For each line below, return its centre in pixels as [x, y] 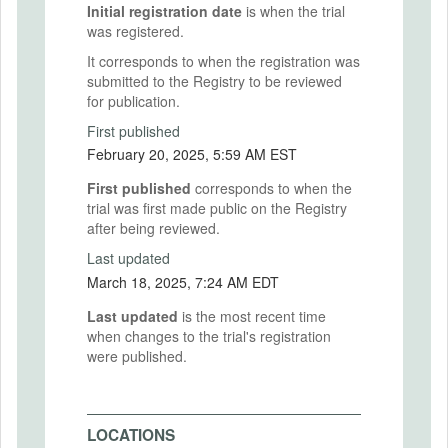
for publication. [133, 100]
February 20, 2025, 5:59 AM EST [255, 154]
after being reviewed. [153, 228]
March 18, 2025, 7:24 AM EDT [237, 281]
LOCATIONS [131, 434]
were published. [137, 355]
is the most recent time [252, 315]
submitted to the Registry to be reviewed [214, 80]
